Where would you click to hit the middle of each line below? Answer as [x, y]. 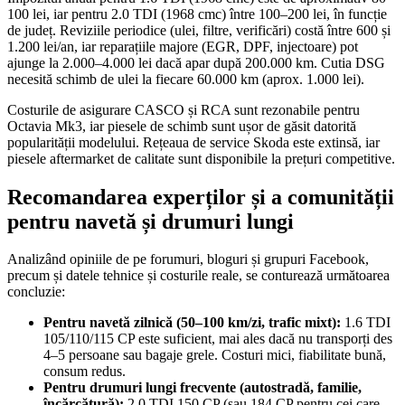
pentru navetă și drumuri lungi [151, 221]
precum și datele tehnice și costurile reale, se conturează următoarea [198, 276]
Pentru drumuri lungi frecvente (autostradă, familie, [202, 388]
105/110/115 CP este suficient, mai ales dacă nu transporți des [218, 339]
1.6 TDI [366, 323]
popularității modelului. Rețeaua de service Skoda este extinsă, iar [193, 142]
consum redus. [85, 372]
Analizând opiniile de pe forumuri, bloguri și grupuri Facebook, [188, 259]
